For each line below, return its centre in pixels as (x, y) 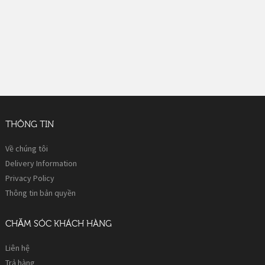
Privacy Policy (30, 178)
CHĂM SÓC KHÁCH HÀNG (59, 224)
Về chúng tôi (27, 148)
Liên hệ (17, 248)
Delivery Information (41, 163)
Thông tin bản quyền (41, 193)
